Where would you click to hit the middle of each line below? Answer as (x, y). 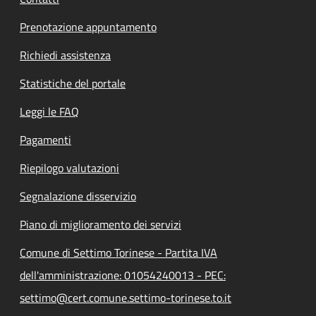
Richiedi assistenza (65, 55)
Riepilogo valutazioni (69, 168)
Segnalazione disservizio (78, 196)
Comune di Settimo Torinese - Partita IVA (119, 252)
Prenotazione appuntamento (88, 26)
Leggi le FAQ (49, 111)
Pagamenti (45, 139)
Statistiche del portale (73, 83)
